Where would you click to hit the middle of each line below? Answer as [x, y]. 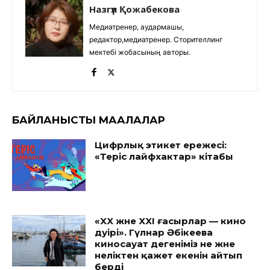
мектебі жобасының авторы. [140, 52]
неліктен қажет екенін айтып [169, 255]
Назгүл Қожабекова [134, 9]
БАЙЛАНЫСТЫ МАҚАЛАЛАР [89, 120]
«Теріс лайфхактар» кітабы [164, 157]
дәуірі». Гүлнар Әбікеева [154, 232]
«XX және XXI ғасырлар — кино [171, 221]
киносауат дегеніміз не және [165, 243]
